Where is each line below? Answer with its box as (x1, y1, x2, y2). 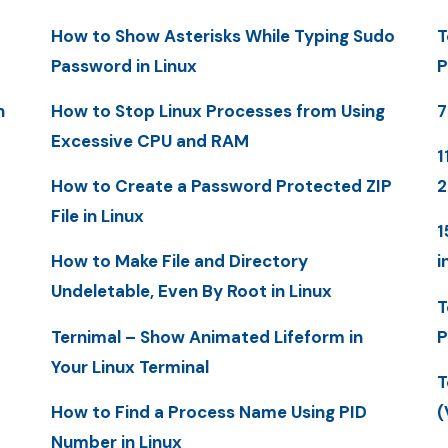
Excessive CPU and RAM (50, 129, 249, 152)
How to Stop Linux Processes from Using (50, 99, 385, 122)
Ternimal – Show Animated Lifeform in (50, 325, 363, 348)
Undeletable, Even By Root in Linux (50, 280, 332, 303)
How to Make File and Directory (50, 250, 308, 273)
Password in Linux (50, 54, 197, 77)
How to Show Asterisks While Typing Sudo (50, 24, 395, 47)
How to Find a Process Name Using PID (50, 400, 367, 423)
